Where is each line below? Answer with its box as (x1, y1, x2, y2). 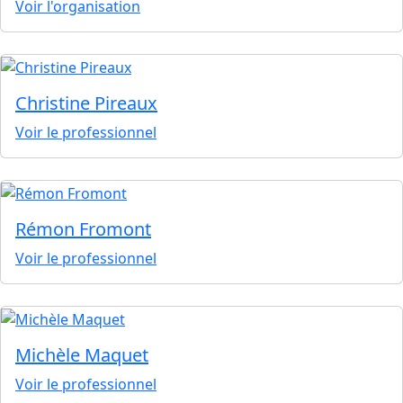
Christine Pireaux (15, 91, 157, 116)
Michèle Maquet (15, 342, 148, 367)
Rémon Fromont (15, 216, 151, 241)
